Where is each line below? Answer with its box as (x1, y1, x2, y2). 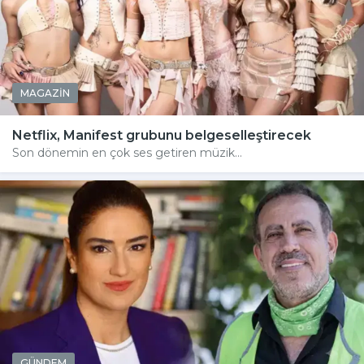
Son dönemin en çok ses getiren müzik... (12, 145, 242, 161)
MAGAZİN (20, 87, 70, 100)
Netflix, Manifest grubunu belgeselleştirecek (12, 128, 311, 144)
